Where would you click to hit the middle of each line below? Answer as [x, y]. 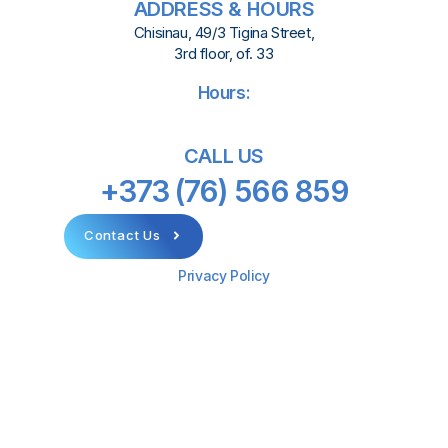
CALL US [224, 156]
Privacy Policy [224, 276]
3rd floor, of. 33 [224, 53]
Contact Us [122, 235]
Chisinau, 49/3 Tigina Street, [224, 32]
